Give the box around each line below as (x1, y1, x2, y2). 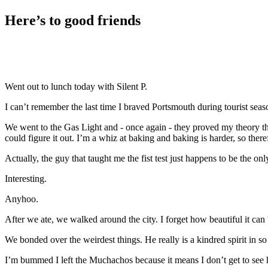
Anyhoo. (5, 194, 38, 205)
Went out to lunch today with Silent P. (5, 81, 147, 92)
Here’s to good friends (5, 13, 141, 29)
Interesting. (5, 173, 47, 184)
